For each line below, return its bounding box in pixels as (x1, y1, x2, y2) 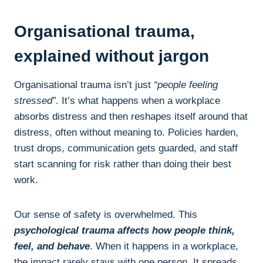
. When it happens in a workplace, (90, 240, 238, 252)
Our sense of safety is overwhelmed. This (14, 208, 197, 220)
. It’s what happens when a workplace (56, 95, 220, 106)
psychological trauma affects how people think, (14, 224, 235, 236)
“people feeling (151, 79, 218, 90)
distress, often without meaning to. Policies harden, (14, 126, 238, 138)
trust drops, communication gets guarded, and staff (14, 142, 238, 154)
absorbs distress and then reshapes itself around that (14, 110, 248, 122)
